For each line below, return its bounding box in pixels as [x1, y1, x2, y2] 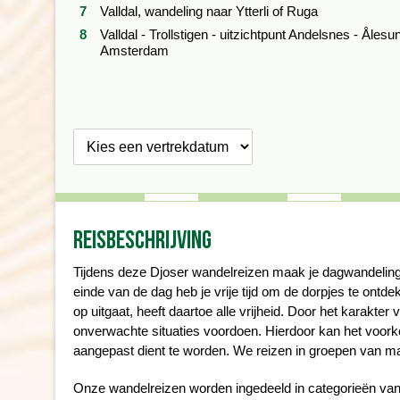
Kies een [72, 111, 121, 126]
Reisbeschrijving [73, 226, 212, 255]
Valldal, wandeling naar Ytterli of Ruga [100, 4, 318, 19]
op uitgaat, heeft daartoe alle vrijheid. [73, 304, 287, 319]
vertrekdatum [72, 129, 147, 145]
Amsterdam [100, 43, 169, 58]
